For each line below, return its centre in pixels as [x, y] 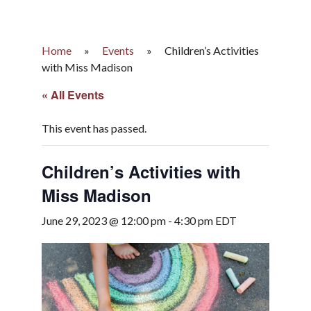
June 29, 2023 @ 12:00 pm [104, 220]
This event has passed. [94, 128]
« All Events [73, 95]
